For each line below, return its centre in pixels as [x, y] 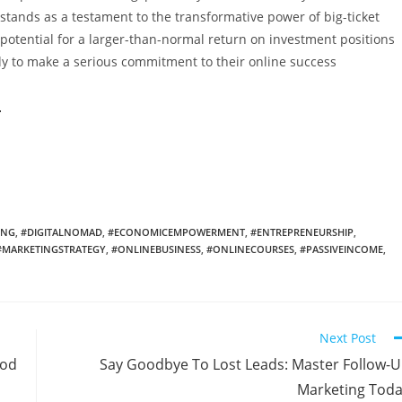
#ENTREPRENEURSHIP [302, 232]
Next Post [348, 338]
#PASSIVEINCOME [341, 249]
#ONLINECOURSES [250, 249]
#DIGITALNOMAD [61, 232]
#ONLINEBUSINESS [156, 249]
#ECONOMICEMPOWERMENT [176, 232]
